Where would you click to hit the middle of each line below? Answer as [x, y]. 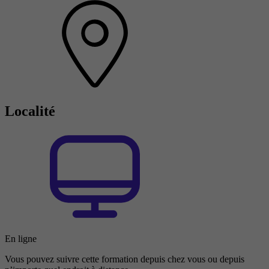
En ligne [21, 238]
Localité [30, 111]
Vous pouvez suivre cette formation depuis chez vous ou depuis [125, 259]
